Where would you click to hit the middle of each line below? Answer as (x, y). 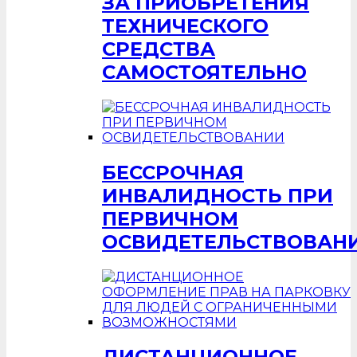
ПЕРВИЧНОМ (170, 218)
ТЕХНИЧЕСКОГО (185, 25)
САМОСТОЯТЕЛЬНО (204, 72)
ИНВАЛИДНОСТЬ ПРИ (218, 195)
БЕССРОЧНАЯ (173, 172)
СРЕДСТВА (159, 49)
